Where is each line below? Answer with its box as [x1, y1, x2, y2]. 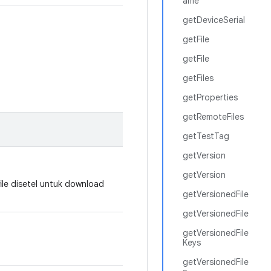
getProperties [183, 92, 238, 103]
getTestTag [183, 131, 229, 142]
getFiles [183, 73, 214, 83]
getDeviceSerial [183, 15, 245, 25]
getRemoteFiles [183, 111, 244, 122]
